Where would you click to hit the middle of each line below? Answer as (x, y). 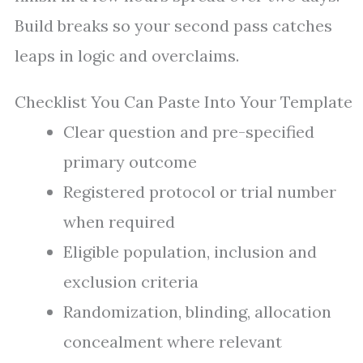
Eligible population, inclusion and (190, 252)
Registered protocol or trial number (200, 192)
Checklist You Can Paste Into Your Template (184, 102)
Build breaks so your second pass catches (173, 26)
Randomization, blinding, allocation (197, 312)
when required (119, 222)
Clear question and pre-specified (189, 132)
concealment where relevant (173, 342)
